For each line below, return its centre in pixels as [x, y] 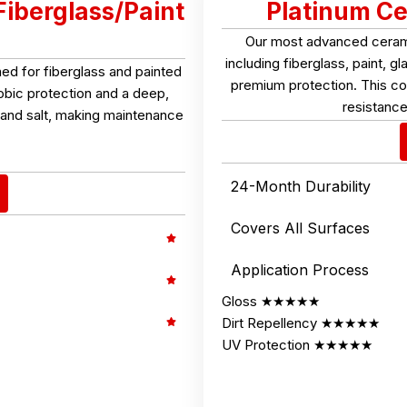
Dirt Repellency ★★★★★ [301, 323]
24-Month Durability [301, 186]
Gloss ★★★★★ [271, 301]
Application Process [300, 269]
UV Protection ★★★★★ [297, 344]
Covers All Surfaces [300, 228]
